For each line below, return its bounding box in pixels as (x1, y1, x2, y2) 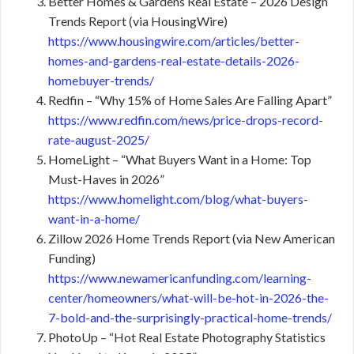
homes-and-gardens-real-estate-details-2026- (48, 53, 299, 69)
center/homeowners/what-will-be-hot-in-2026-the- (48, 290, 329, 306)
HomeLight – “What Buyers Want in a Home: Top (48, 152, 311, 168)
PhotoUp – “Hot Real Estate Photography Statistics (48, 330, 326, 345)
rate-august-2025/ (48, 132, 149, 148)
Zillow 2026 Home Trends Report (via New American (48, 231, 335, 247)
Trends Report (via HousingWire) (48, 13, 228, 29)
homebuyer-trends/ (48, 73, 154, 88)
